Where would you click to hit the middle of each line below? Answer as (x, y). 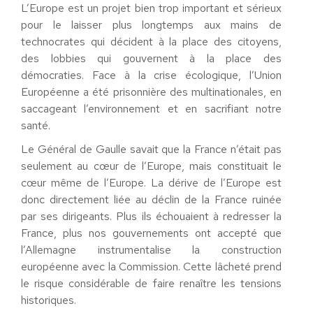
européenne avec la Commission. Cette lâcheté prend (151, 267)
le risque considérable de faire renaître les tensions (151, 283)
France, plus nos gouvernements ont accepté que (151, 233)
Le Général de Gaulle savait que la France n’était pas (151, 149)
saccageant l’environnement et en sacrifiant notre (151, 109)
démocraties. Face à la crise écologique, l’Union (151, 75)
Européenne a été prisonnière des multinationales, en (151, 92)
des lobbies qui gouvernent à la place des (151, 58)
